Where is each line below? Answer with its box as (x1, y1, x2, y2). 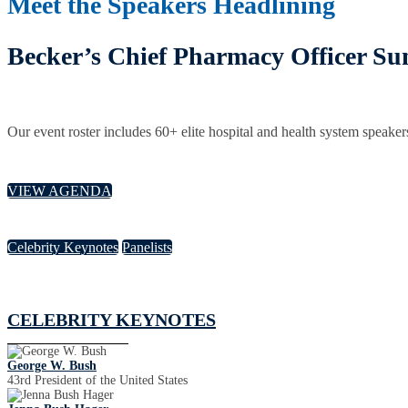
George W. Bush (7, 358, 97, 372)
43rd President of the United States (7, 372, 188, 387)
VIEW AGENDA (7, 182, 112, 199)
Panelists (122, 240, 172, 255)
